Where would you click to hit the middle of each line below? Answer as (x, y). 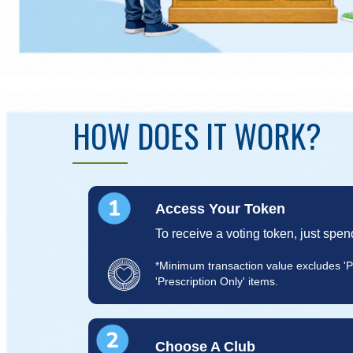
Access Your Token (220, 209)
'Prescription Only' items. (217, 281)
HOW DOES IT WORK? (197, 136)
